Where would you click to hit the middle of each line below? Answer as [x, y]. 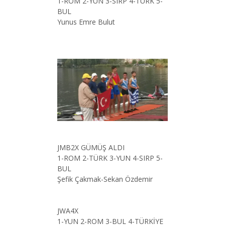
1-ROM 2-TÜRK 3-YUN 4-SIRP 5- [110, 158]
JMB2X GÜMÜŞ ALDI [91, 147]
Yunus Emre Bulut [86, 22]
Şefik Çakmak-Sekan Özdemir [105, 179]
